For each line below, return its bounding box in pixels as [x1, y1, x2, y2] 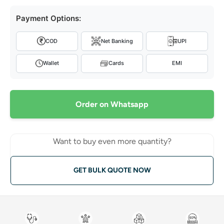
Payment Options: [16, 13, 81, 23]
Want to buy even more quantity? [52, 136, 171, 146]
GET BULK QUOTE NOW [73, 165, 151, 174]
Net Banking [101, 37, 133, 44]
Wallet [43, 59, 59, 66]
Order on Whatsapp [75, 99, 148, 109]
